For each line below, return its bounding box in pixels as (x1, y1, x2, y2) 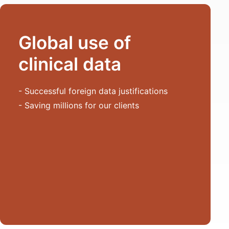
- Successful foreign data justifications (18, 86, 168, 96)
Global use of (18, 32, 131, 53)
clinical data (18, 53, 121, 75)
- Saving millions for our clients (18, 100, 139, 110)
